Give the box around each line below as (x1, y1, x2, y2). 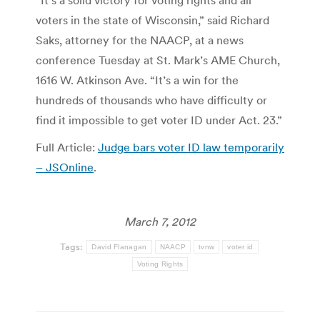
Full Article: (36, 140, 98, 155)
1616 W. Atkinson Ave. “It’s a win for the (36, 73, 239, 88)
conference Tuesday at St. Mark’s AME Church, (36, 53, 280, 68)
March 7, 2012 (124, 214, 196, 229)
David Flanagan (91, 243, 147, 251)
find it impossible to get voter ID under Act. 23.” (36, 113, 282, 128)
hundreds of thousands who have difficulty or (36, 93, 267, 108)
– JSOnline (36, 160, 94, 175)
